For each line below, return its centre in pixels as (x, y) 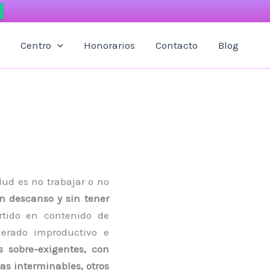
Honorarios (109, 45)
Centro (36, 45)
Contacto (177, 45)
